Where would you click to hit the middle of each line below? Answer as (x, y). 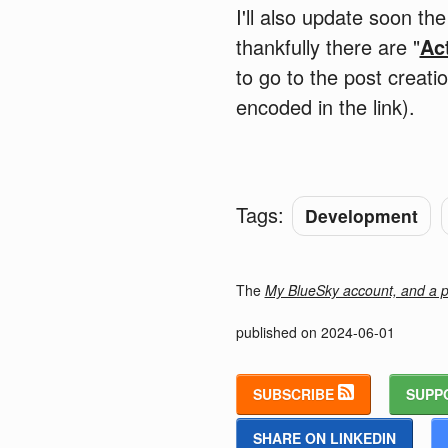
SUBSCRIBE (295, 393)
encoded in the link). (325, 106)
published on (278, 331)
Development (361, 215)
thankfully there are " (327, 46)
